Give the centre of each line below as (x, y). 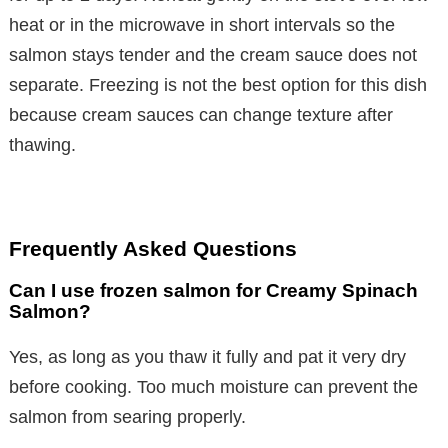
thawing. (42, 144)
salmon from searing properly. (127, 416)
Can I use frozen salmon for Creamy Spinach (213, 290)
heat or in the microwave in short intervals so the (202, 24)
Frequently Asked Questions (153, 248)
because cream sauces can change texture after (201, 114)
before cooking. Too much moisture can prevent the (213, 386)
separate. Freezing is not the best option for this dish (218, 84)
